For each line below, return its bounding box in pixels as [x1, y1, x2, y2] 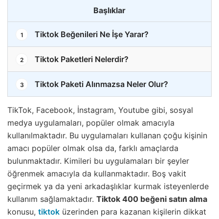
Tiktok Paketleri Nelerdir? [33, 54, 129, 65]
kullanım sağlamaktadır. [7, 194, 96, 204]
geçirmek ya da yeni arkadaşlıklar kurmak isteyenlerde [7, 181, 209, 192]
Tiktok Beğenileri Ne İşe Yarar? [33, 29, 149, 40]
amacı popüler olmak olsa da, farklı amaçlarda [7, 143, 178, 153]
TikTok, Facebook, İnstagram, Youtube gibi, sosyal [7, 105, 193, 115]
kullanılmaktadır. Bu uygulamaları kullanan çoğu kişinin [7, 131, 207, 141]
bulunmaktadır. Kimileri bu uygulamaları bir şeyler [7, 156, 189, 166]
